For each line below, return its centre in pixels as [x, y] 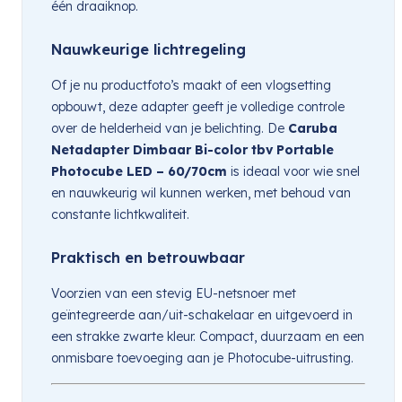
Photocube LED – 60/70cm [139, 171]
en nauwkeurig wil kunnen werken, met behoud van [201, 192]
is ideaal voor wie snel [293, 171]
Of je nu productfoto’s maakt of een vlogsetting [191, 85]
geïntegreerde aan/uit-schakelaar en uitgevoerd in [202, 315]
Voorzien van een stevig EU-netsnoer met [174, 293]
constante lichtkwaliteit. [120, 214]
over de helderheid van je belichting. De [170, 128]
